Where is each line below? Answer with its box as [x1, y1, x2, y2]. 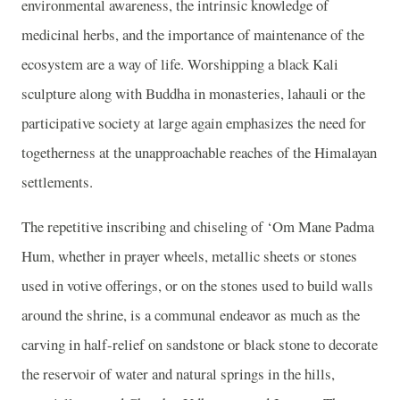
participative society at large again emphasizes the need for [21, 112, 366, 134]
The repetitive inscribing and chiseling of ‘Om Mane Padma [21, 216, 374, 237]
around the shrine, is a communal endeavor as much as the [21, 304, 360, 326]
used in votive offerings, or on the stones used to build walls [21, 275, 373, 296]
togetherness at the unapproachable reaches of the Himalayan [21, 142, 377, 163]
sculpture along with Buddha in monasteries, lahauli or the [21, 83, 365, 104]
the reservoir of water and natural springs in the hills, [21, 363, 335, 385]
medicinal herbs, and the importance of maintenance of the [21, 24, 364, 46]
